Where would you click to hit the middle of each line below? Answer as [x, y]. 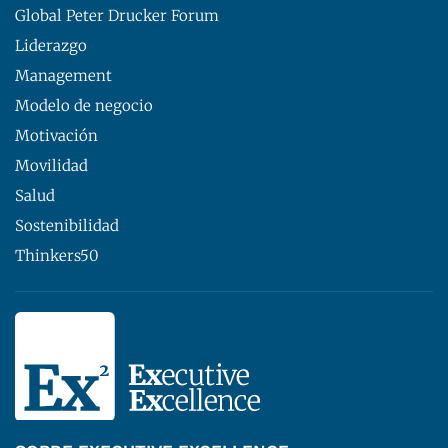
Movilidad [51, 166]
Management [63, 76]
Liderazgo [51, 46]
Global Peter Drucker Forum [117, 16]
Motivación [56, 136]
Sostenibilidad [67, 226]
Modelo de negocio [84, 106]
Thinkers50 [57, 256]
